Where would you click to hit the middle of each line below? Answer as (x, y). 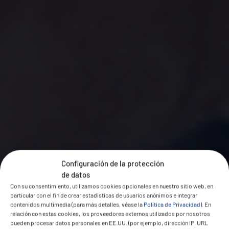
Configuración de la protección (113, 163)
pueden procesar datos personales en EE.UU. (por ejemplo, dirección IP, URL (109, 222)
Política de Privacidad (172, 204)
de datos (76, 174)
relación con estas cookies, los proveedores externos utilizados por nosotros (110, 213)
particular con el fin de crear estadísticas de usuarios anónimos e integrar (104, 195)
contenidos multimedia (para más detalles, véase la (77, 204)
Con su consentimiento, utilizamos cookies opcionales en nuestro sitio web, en (112, 186)
